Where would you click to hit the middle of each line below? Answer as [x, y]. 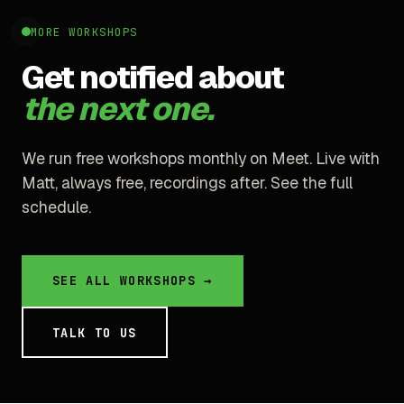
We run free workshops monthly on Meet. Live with [201, 158]
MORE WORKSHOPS [84, 32]
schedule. [56, 207]
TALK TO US [95, 332]
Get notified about [153, 77]
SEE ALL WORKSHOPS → [133, 281]
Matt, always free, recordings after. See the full [187, 182]
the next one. [118, 108]
